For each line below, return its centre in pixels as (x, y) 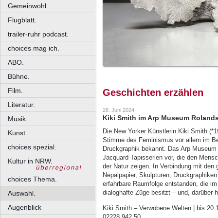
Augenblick (25, 207)
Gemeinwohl (27, 6)
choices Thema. (32, 179)
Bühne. (19, 76)
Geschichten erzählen (153, 92)
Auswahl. (22, 193)
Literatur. (21, 105)
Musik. (18, 119)
